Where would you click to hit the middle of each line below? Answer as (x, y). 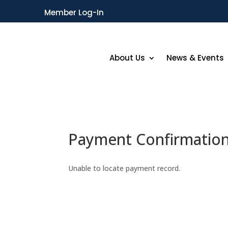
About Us (127, 58)
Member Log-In (74, 12)
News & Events (195, 58)
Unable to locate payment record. (124, 168)
